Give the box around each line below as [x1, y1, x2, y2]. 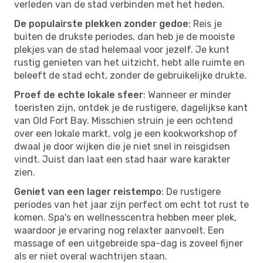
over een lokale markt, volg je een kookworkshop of [14, 127, 238, 139]
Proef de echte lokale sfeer [14, 89, 143, 100]
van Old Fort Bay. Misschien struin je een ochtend [14, 114, 233, 126]
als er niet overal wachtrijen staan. [14, 250, 167, 262]
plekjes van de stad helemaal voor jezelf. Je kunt [14, 43, 230, 55]
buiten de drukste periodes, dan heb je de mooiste [14, 31, 235, 42]
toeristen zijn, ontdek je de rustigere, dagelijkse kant [14, 102, 248, 113]
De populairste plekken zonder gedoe [14, 18, 188, 29]
